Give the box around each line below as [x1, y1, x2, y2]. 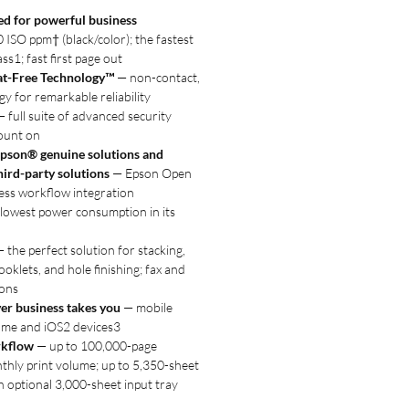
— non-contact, [114, 69, 200, 85]
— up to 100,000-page [34, 338, 157, 353]
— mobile [121, 299, 173, 315]
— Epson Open [110, 165, 192, 181]
